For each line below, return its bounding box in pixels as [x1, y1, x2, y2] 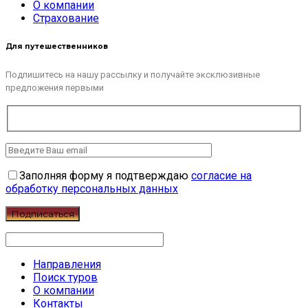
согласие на [191, 168, 252, 182]
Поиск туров [33, 270, 98, 284]
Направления [33, 257, 101, 271]
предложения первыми [5, 82, 104, 93]
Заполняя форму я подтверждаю [19, 168, 191, 182]
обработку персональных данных [5, 181, 178, 195]
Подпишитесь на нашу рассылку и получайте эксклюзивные [5, 69, 260, 80]
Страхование [33, 12, 99, 25]
